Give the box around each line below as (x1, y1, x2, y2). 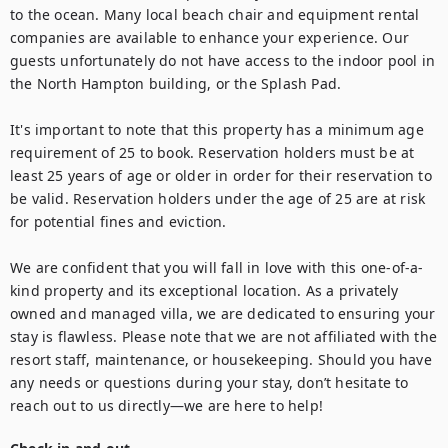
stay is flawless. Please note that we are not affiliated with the (10, 327, 438, 346)
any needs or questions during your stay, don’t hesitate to (10, 373, 409, 392)
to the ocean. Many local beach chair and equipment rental (10, 5, 420, 24)
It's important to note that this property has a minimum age (10, 120, 424, 139)
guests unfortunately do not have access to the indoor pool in (10, 51, 436, 70)
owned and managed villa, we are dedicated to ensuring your (10, 304, 436, 323)
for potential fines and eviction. (10, 212, 227, 231)
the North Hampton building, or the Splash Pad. (10, 74, 342, 93)
